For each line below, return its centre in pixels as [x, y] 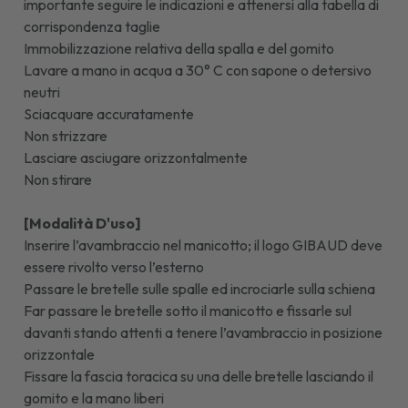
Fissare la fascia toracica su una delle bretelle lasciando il [199, 376]
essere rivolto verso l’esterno [114, 266]
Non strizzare [66, 135]
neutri [42, 92]
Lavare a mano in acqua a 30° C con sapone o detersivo [198, 70]
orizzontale [60, 354]
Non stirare [58, 179]
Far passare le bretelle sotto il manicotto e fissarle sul [188, 310]
